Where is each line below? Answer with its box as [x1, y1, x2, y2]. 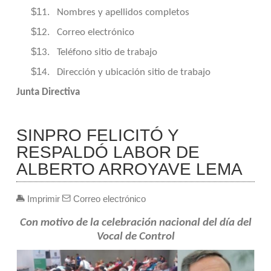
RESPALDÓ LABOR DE [16, 143, 200, 162]
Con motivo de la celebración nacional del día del [19, 217, 252, 229]
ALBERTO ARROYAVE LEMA [16, 160, 243, 179]
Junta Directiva [16, 87, 80, 98]
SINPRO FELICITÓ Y [16, 126, 179, 145]
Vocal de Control [96, 231, 175, 243]
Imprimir [24, 194, 62, 204]
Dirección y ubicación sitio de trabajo [56, 67, 211, 78]
